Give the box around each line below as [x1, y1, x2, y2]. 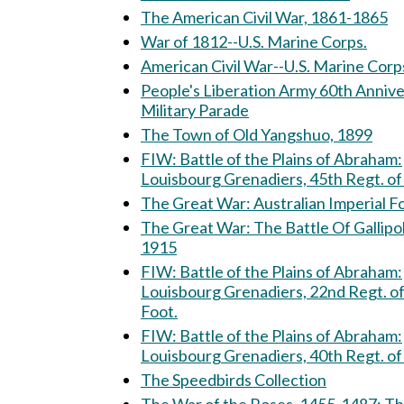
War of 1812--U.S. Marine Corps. [141, 32, 367, 51]
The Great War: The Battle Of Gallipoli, [141, 217, 253, 237]
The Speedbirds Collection [141, 370, 326, 390]
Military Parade [141, 100, 249, 120]
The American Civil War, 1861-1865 [141, 7, 388, 27]
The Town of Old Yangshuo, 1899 [141, 124, 372, 144]
